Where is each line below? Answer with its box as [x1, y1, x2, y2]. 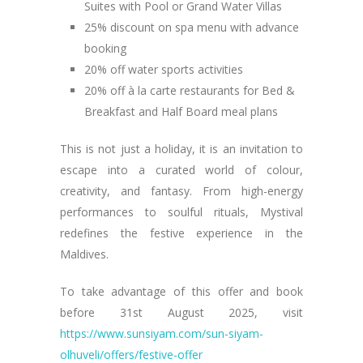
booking [84, 41, 126, 56]
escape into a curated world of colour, [60, 162, 303, 177]
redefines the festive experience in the [60, 225, 303, 241]
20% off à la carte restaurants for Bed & [84, 83, 295, 98]
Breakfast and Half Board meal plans [84, 104, 278, 119]
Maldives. [60, 246, 109, 262]
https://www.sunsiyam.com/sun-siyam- [60, 326, 263, 341]
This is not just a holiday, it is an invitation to [60, 141, 303, 156]
